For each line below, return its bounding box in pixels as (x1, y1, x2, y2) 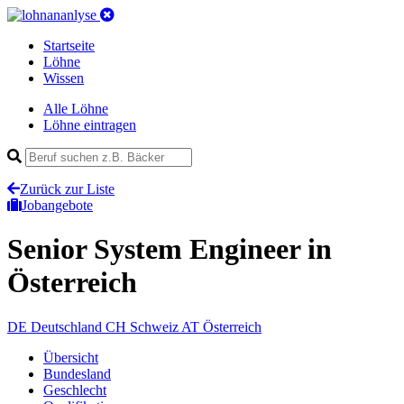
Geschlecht (43, 381, 106, 398)
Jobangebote (22, 197, 93, 213)
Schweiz (130, 318, 179, 335)
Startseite (43, 38, 95, 53)
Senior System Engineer (7, 233, 308, 266)
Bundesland (43, 365, 111, 381)
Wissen (43, 70, 84, 86)
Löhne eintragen (43, 117, 136, 133)
